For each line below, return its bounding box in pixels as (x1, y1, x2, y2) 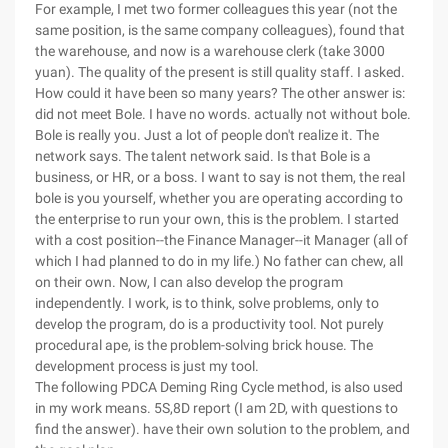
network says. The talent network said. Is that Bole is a (35, 148, 371, 164)
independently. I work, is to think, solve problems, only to (35, 295, 379, 311)
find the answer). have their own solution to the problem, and (35, 421, 410, 437)
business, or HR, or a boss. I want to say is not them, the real (35, 169, 405, 185)
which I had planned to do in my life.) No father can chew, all (35, 253, 403, 269)
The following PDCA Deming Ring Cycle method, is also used (35, 379, 403, 395)
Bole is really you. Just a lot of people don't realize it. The (35, 127, 379, 143)
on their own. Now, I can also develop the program (35, 274, 343, 290)
